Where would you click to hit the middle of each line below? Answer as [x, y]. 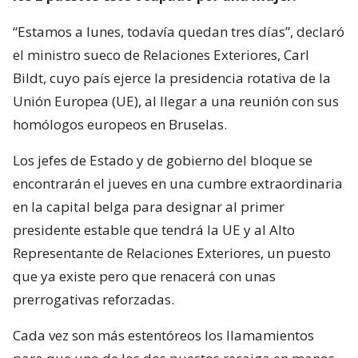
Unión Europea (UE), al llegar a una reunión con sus [176, 101]
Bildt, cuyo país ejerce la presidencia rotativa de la [172, 78]
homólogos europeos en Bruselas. [120, 124]
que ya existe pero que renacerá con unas [144, 276]
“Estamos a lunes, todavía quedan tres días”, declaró [179, 31]
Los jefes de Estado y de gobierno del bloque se [163, 160]
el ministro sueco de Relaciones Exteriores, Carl [161, 54]
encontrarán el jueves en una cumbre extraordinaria [178, 183]
